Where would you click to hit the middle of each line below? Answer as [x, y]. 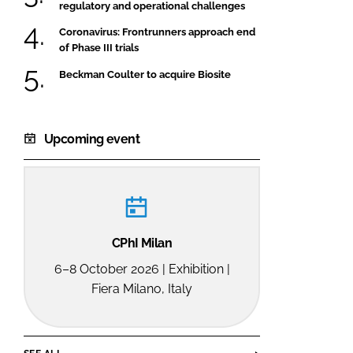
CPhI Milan [142, 243]
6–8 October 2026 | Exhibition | [142, 269]
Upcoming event [92, 139]
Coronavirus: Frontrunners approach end [157, 32]
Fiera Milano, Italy [142, 288]
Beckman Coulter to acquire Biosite [145, 74]
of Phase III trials [99, 48]
